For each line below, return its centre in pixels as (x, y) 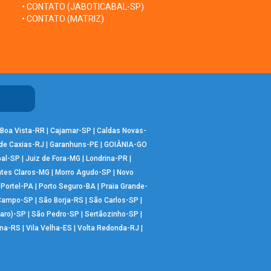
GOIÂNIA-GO (126, 145)
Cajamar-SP (71, 131)
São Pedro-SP (55, 214)
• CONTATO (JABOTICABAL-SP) (83, 7)
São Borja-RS (61, 201)
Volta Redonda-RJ (108, 228)
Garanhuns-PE (74, 145)
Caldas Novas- (122, 131)
